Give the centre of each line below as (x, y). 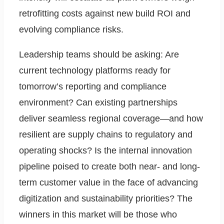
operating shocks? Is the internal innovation (105, 151)
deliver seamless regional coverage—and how (111, 119)
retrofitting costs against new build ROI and (105, 14)
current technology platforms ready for (95, 71)
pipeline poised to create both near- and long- (109, 167)
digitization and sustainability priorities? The (106, 199)
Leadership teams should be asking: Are (99, 55)
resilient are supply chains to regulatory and (106, 135)
